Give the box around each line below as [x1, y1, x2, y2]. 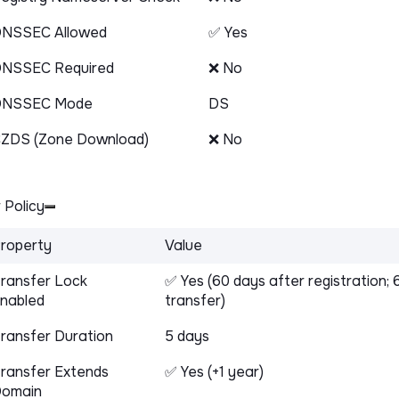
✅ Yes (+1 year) [165, 362, 264, 381]
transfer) [165, 290, 225, 310]
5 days [165, 326, 209, 346]
